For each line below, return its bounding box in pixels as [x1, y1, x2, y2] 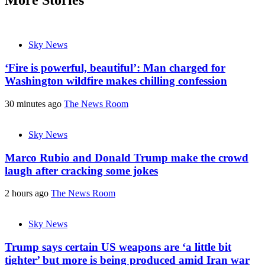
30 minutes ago [5, 98, 64, 109]
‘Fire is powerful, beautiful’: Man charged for [5, 62, 225, 75]
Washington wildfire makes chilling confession [5, 75, 227, 88]
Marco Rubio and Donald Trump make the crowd [5, 151, 248, 164]
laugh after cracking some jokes [5, 164, 158, 177]
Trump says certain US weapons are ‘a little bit [5, 241, 231, 254]
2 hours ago [5, 188, 51, 199]
